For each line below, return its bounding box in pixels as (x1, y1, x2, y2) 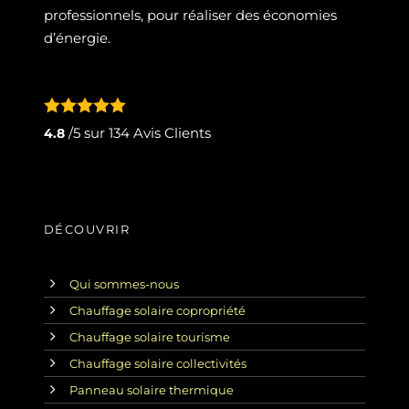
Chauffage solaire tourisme (68, 329, 230, 344)
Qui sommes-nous (68, 276, 179, 291)
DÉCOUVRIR (43, 221, 131, 236)
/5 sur (64, 123, 109, 142)
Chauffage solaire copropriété (68, 302, 246, 318)
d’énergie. (43, 28, 110, 47)
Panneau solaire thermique (68, 382, 234, 397)
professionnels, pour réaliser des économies (43, 5, 337, 24)
